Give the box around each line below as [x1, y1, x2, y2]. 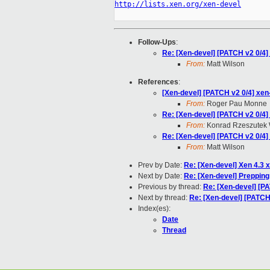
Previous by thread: [138, 183, 203, 192]
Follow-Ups [138, 38, 176, 47]
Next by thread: [138, 193, 189, 202]
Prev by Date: [138, 161, 184, 170]
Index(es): [138, 204, 171, 213]
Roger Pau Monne [205, 99, 267, 108]
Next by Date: [138, 172, 184, 181]
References [138, 78, 178, 87]
